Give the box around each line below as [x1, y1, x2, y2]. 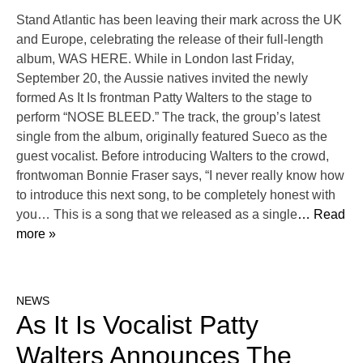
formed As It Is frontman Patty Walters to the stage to [16, 91, 312, 105]
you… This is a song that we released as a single [16, 207, 297, 222]
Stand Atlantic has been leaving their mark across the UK [16, 13, 342, 28]
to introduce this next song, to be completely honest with [16, 188, 335, 203]
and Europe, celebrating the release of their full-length [16, 32, 323, 47]
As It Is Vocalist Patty [16, 310, 258, 340]
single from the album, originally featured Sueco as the [16, 130, 327, 144]
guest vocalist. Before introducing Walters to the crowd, [16, 149, 329, 164]
